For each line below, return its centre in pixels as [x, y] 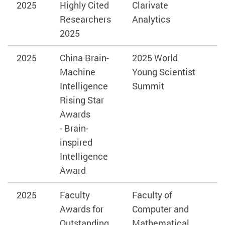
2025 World [155, 58]
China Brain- [84, 58]
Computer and [160, 209]
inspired [76, 142]
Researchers [85, 19]
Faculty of [152, 195]
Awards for [81, 209]
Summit [148, 86]
